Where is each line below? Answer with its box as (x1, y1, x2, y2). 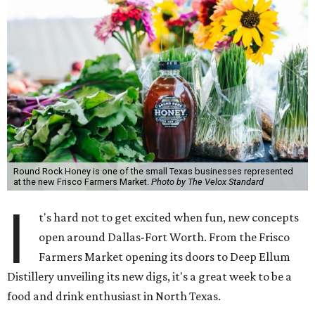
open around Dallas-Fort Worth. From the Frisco (39, 230, 290, 244)
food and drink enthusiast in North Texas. (7, 289, 221, 303)
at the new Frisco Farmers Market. (13, 176, 151, 187)
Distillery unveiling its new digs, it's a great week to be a (7, 269, 292, 283)
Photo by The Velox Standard (150, 176, 264, 187)
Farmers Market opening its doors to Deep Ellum (39, 250, 291, 264)
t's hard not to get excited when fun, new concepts (39, 210, 300, 224)
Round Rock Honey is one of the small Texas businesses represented (13, 166, 293, 176)
